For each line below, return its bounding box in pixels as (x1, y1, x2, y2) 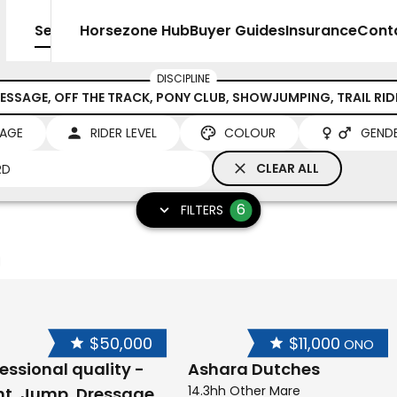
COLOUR (224, 124, 276, 142)
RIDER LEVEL (90, 124, 157, 142)
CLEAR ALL (256, 160, 319, 177)
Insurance (285, 20, 357, 41)
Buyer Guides (190, 20, 285, 41)
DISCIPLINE (156, 71, 210, 86)
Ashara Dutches (188, 358, 320, 381)
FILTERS (180, 201, 223, 220)
